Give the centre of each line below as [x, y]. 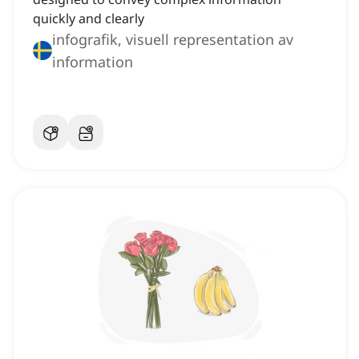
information [93, 62]
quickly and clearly [89, 19]
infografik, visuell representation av [173, 40]
